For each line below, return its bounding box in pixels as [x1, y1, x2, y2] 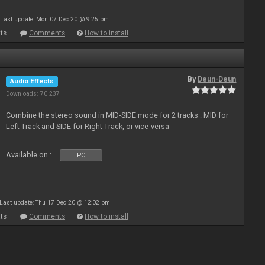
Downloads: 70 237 [6, 90, 60, 98]
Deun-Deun [198, 75, 237, 83]
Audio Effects [10, 77, 54, 85]
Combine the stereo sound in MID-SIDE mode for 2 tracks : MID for [6, 111, 229, 119]
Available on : [6, 150, 52, 159]
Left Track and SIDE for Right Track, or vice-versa [6, 122, 170, 131]
